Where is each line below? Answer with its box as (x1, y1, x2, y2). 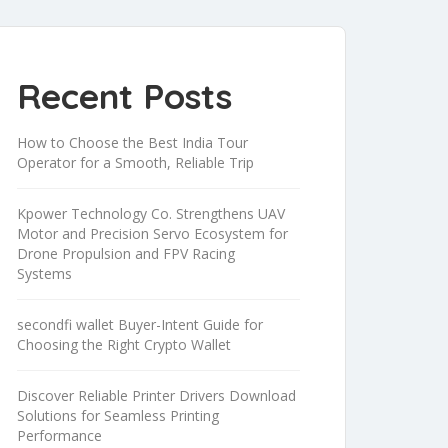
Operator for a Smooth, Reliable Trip (17, 153, 254, 173)
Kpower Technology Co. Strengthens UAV (17, 204, 285, 224)
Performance (17, 426, 102, 446)
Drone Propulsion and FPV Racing (17, 244, 235, 264)
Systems (17, 264, 72, 284)
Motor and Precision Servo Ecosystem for (17, 224, 288, 244)
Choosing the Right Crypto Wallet (17, 335, 231, 355)
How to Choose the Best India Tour (17, 133, 248, 153)
